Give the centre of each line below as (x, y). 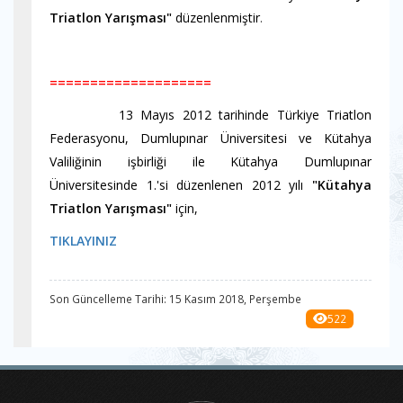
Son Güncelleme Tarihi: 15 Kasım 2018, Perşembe (175, 299)
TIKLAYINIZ (83, 241)
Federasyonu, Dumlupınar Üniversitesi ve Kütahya (210, 138)
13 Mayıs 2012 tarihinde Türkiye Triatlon (210, 115)
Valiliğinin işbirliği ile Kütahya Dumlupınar (210, 161)
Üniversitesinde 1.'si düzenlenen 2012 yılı (181, 185)
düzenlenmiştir (216, 18)
